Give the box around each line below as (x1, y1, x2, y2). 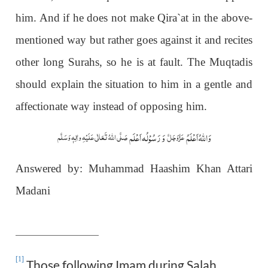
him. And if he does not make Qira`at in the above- (16, 11, 252, 24)
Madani (16, 184, 51, 197)
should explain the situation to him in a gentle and (16, 77, 252, 90)
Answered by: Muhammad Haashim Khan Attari (16, 162, 252, 175)
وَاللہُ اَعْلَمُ (184, 127, 211, 147)
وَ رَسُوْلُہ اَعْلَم (127, 127, 166, 147)
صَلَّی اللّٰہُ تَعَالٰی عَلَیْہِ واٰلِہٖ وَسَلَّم (57, 128, 127, 145)
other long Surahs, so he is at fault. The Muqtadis (16, 55, 252, 68)
